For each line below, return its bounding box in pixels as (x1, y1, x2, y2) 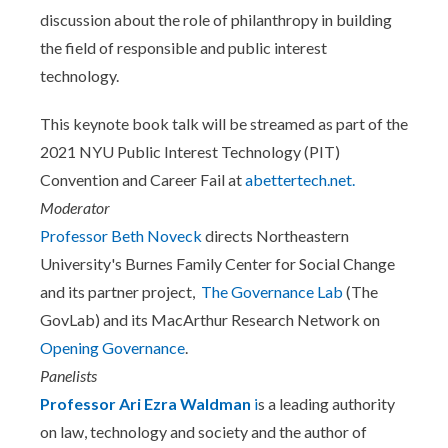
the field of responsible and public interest (40, 38, 327, 58)
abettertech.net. (245, 170, 355, 190)
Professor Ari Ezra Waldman (40, 394, 251, 414)
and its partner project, (40, 282, 201, 302)
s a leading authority (258, 394, 395, 414)
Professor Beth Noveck (40, 226, 202, 246)
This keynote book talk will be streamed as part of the (40, 114, 408, 134)
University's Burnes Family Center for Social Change (40, 254, 395, 274)
